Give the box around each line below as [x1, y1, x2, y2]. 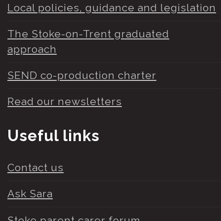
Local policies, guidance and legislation [7, 1, 216, 14]
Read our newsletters [7, 95, 122, 108]
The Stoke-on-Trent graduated [7, 28, 169, 40]
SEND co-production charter [7, 69, 156, 82]
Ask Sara [7, 187, 53, 200]
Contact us [7, 161, 64, 174]
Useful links [7, 126, 100, 145]
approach [7, 43, 57, 56]
